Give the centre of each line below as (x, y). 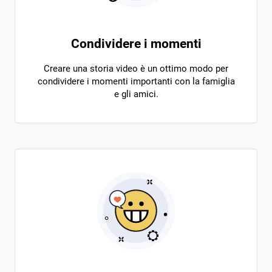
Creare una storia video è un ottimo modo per (136, 69)
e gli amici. (136, 94)
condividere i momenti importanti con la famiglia (136, 81)
